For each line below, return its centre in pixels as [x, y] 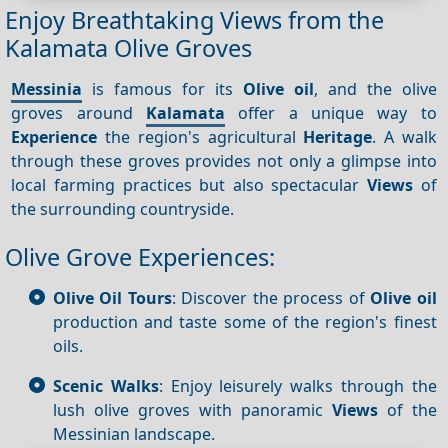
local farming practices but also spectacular [189, 184]
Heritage [338, 136]
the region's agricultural [200, 136]
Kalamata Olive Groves [128, 48]
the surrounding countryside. [123, 208]
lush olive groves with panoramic [192, 409]
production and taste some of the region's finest [245, 321]
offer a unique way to [331, 112]
